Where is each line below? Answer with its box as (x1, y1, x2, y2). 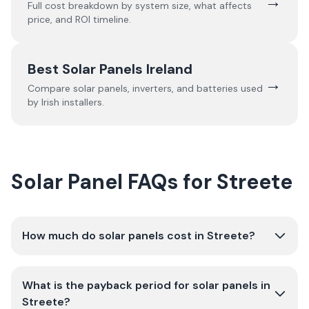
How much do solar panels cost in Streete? (22, 228, 255, 243)
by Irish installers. (28, 96, 104, 108)
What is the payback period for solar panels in (22, 278, 270, 292)
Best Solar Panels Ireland (28, 60, 192, 78)
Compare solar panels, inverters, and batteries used (28, 82, 263, 94)
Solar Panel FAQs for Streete (11, 168, 292, 195)
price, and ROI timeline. (28, 13, 131, 26)
